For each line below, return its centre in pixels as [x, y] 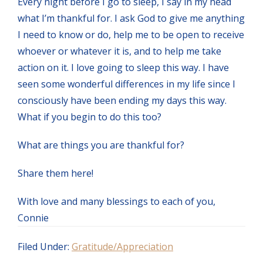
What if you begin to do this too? [90, 117]
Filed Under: [45, 246]
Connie [33, 218]
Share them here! [55, 173]
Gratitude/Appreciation [122, 246]
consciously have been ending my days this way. [122, 100]
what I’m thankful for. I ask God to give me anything [131, 18]
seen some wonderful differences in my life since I [127, 84]
